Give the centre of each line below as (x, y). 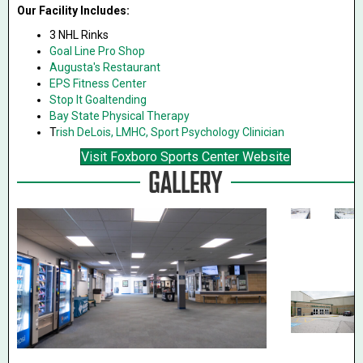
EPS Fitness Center (98, 83)
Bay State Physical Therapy (120, 116)
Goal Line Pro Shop (97, 51)
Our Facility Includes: (73, 11)
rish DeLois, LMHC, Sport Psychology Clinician (170, 132)
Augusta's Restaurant (105, 67)
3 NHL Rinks (79, 35)
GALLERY (186, 182)
